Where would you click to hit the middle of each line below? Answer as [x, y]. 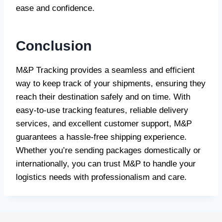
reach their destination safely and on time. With [103, 97]
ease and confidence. [55, 8]
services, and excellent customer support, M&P [104, 124]
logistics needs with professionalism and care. [101, 177]
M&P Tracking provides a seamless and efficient [105, 70]
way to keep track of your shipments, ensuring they [111, 83]
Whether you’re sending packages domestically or [108, 150]
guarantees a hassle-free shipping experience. [101, 137]
